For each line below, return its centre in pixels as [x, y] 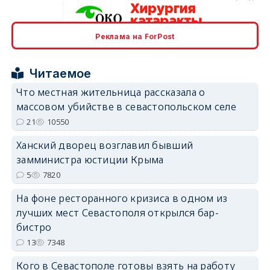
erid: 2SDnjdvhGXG [230, 223]
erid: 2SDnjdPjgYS [232, 136]
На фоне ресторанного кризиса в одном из [122, 198]
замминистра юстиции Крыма [90, 159]
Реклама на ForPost [135, 36]
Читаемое [61, 73]
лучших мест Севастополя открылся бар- [118, 212]
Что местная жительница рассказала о [111, 92]
